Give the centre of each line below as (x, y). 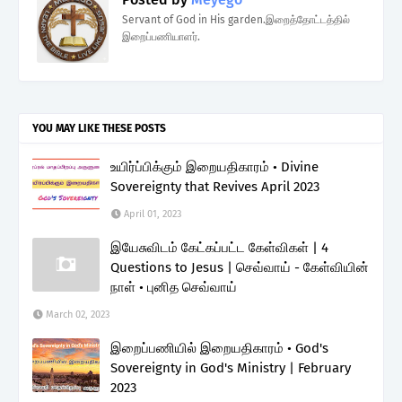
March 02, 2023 (78, 314)
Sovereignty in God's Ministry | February (231, 367)
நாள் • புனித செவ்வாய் (174, 287)
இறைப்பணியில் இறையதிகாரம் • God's (219, 348)
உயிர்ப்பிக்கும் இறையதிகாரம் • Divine (214, 166)
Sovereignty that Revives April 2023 (215, 186)
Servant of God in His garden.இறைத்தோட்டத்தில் (236, 19)
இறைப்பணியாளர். (161, 36)
